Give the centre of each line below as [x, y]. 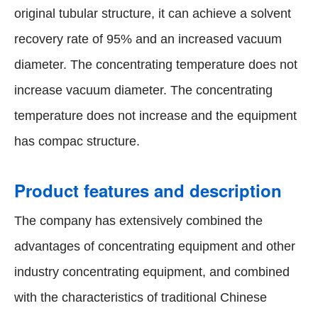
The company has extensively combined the [138, 221]
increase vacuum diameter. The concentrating [143, 91]
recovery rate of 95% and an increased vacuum [148, 39]
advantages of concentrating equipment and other [155, 247]
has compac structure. [77, 142]
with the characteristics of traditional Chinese [141, 298]
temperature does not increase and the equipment [155, 116]
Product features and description [148, 191]
